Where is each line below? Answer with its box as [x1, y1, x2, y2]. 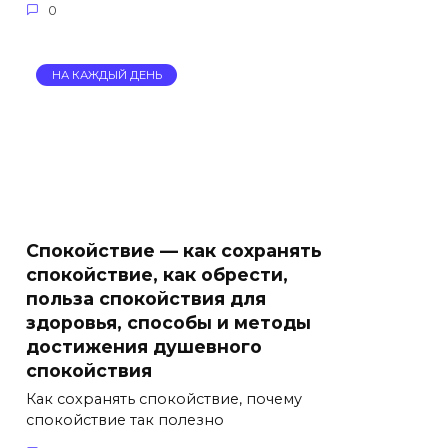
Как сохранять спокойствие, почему [26, 390, 302, 409]
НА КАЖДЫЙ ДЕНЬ [51, 68, 162, 82]
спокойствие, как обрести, [26, 263, 288, 285]
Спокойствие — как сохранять [26, 239, 322, 261]
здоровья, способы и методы [26, 311, 311, 333]
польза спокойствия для [26, 287, 266, 309]
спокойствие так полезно [26, 411, 224, 430]
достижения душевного [26, 335, 262, 357]
